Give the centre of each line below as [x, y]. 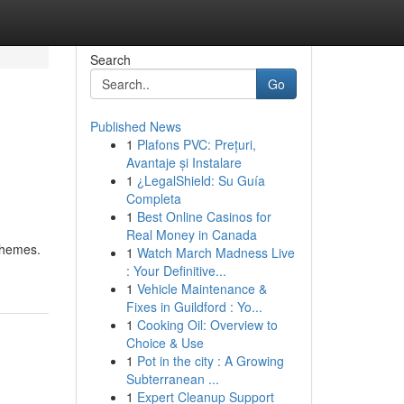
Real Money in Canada [191, 234]
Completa [153, 198]
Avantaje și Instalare [184, 162]
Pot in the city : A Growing [210, 361]
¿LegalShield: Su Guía [201, 180]
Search [110, 60]
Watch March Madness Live [216, 252]
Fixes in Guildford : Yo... [194, 307]
